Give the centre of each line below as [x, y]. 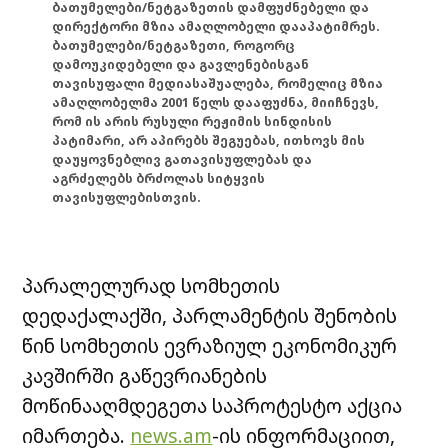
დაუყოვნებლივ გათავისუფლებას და [182, 159]
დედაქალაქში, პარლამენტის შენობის [210, 315]
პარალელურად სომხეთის [151, 285]
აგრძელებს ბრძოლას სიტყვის [159, 178]
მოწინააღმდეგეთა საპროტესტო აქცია [212, 405]
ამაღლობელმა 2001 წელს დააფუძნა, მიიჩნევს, [216, 102]
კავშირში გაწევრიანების [145, 375]
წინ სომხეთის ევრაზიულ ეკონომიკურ [210, 345]
